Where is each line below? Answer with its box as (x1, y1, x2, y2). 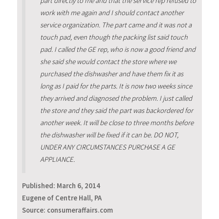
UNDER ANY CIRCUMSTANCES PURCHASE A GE (40, 143, 175, 152)
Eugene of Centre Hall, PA (22, 194, 102, 203)
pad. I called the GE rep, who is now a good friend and (40, 45, 196, 54)
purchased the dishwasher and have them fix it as (40, 69, 183, 79)
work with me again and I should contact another (40, 8, 184, 18)
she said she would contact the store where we (40, 57, 176, 66)
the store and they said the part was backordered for (40, 106, 193, 115)
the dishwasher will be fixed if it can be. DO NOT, (40, 131, 178, 140)
